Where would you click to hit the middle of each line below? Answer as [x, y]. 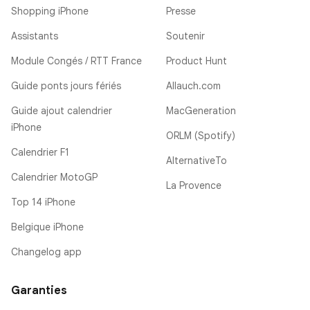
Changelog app [46, 252]
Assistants [35, 36]
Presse [181, 11]
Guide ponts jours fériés [66, 86]
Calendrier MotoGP [54, 177]
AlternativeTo [197, 161]
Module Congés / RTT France [76, 61]
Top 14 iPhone [43, 202]
